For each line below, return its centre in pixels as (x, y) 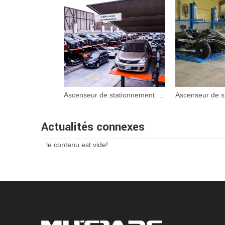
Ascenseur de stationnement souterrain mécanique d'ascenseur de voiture (160, 95)
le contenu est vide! (77, 145)
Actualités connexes (93, 127)
